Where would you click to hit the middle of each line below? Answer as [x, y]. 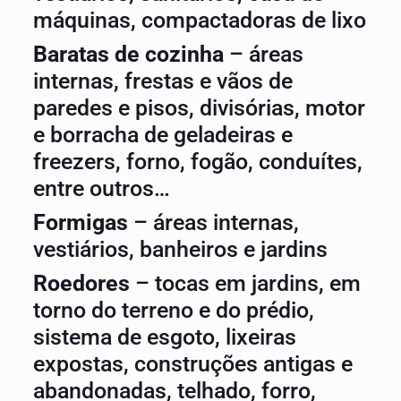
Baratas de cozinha [131, 54]
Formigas [80, 222]
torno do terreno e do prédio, [173, 310]
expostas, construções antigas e [192, 364]
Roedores [84, 283]
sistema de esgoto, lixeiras [164, 337]
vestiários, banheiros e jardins [180, 249]
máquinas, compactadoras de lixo [199, 20]
